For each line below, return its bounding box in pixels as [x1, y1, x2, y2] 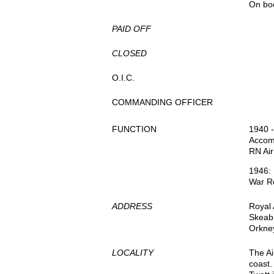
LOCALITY [112, 248, 154, 257]
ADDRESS [112, 201, 152, 211]
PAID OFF [112, 24, 151, 34]
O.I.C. [112, 73, 135, 83]
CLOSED [112, 48, 147, 58]
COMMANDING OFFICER [112, 97, 213, 107]
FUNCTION [112, 124, 157, 134]
